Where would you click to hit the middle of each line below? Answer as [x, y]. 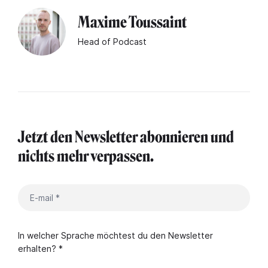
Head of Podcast [112, 41]
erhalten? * [40, 249]
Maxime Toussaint [132, 22]
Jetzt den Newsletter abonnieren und [126, 138]
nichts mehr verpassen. [87, 157]
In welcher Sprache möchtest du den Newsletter [115, 236]
